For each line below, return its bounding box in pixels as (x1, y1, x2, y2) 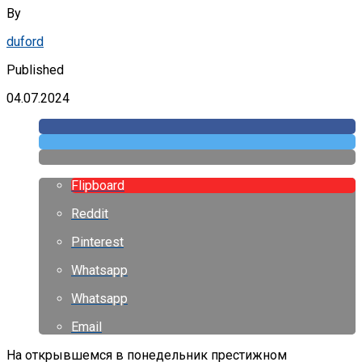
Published (6, 61, 64, 78)
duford (6, 33, 44, 49)
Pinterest (71, 234, 124, 250)
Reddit (71, 205, 108, 221)
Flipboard (71, 177, 124, 193)
